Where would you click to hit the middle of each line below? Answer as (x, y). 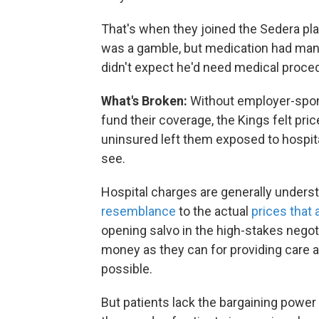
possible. (127, 269)
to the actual (214, 211)
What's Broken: (146, 101)
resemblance (138, 211)
